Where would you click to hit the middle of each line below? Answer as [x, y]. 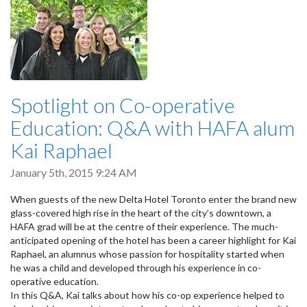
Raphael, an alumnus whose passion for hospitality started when [147, 254]
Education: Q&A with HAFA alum [152, 127]
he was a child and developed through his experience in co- [136, 267]
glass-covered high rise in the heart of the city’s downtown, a [141, 212]
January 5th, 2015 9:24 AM [74, 172]
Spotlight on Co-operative [123, 105]
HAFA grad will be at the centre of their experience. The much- [144, 226]
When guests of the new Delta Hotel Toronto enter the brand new [153, 199]
